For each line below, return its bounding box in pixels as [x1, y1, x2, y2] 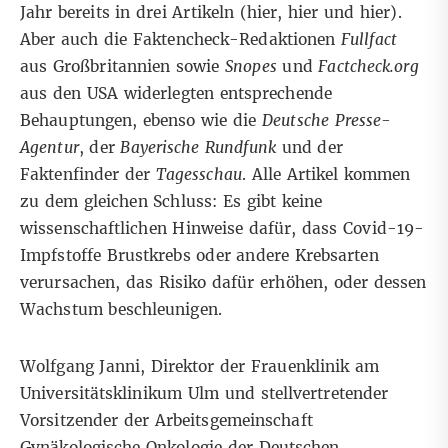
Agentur [20, 138, 79, 158]
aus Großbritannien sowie [20, 57, 226, 77]
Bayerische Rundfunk [120, 138, 276, 158]
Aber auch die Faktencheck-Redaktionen [20, 30, 342, 50]
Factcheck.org [318, 57, 419, 77]
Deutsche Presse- [262, 111, 392, 131]
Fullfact [341, 30, 397, 50]
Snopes [225, 57, 277, 77]
